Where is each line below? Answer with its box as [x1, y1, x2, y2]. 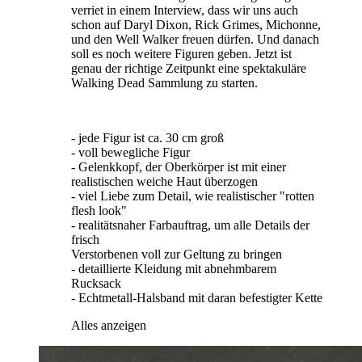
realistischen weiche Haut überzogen [71, 175, 258, 189]
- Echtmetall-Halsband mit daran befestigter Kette [71, 291, 322, 305]
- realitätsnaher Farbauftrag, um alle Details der [71, 218, 309, 233]
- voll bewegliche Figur [71, 145, 190, 160]
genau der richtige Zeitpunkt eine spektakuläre [71, 61, 306, 76]
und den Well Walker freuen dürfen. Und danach [71, 32, 319, 47]
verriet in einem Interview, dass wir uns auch [71, 3, 298, 18]
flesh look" [71, 204, 127, 218]
